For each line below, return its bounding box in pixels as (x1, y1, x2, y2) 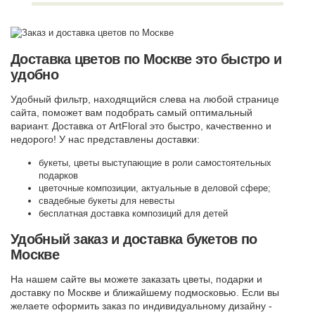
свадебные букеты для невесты (39, 195, 174, 206)
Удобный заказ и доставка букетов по (11, 231, 257, 247)
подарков (39, 169, 78, 181)
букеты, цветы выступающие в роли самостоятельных (39, 157, 271, 168)
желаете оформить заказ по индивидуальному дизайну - (11, 300, 272, 312)
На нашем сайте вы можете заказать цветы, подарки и (11, 274, 262, 285)
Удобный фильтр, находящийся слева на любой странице (11, 93, 279, 105)
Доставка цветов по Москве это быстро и (11, 51, 282, 67)
